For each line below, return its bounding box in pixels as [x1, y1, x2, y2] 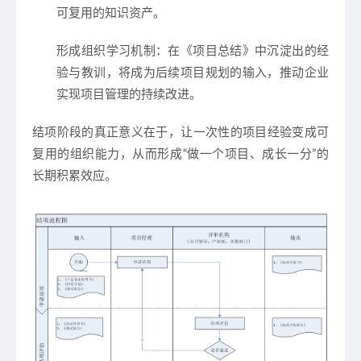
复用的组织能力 [32, 147, 120, 160]
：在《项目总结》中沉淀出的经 [156, 44, 330, 57]
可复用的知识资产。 [56, 6, 165, 19]
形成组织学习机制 [56, 44, 156, 57]
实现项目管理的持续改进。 [56, 88, 201, 101]
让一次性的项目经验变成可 [180, 126, 330, 139]
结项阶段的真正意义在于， [32, 126, 181, 139]
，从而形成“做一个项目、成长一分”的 [119, 147, 330, 160]
